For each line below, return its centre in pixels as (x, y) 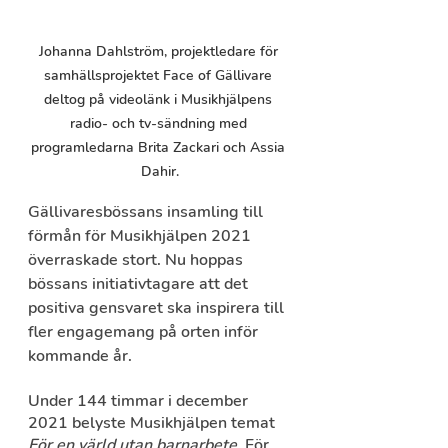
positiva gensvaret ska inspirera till (158, 308)
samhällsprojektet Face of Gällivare (160, 76)
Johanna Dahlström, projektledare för (160, 52)
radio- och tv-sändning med (160, 124)
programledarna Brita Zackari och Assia (160, 148)
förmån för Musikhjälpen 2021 (141, 236)
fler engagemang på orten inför (145, 332)
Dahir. (160, 172)
